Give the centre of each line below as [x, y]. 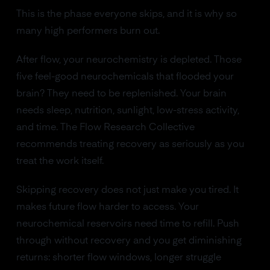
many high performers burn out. [88, 31]
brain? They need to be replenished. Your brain [121, 94]
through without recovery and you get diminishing [129, 241]
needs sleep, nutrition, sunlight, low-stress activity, [127, 111]
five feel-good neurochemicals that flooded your [125, 77]
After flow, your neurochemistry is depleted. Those [129, 60]
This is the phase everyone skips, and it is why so [126, 14]
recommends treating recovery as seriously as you [130, 145]
